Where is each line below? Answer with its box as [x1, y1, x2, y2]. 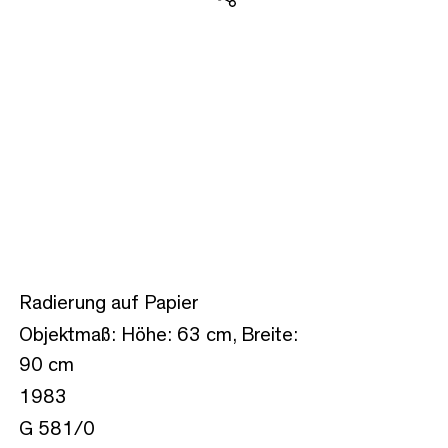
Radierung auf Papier [19, 292, 199, 313]
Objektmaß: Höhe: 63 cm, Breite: [19, 324, 298, 345]
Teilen [225, 14, 266, 31]
